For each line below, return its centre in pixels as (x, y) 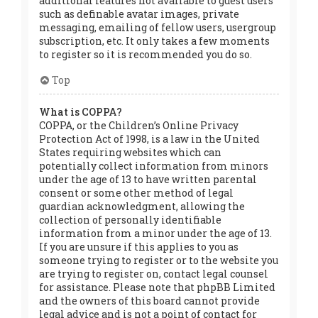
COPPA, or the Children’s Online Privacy (139, 125)
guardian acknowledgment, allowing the (142, 206)
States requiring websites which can (130, 152)
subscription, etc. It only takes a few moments (154, 40)
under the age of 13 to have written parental (148, 179)
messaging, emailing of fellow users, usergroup (158, 27)
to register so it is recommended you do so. (146, 54)
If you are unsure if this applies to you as (139, 246)
